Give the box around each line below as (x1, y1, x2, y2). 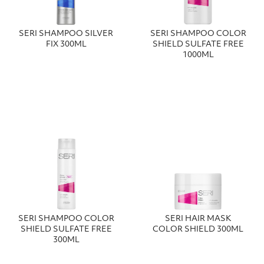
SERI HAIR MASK (164, 215, 232, 223)
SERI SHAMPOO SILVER (19, 29, 113, 38)
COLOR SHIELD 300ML (153, 226, 243, 234)
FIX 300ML (45, 40, 87, 48)
